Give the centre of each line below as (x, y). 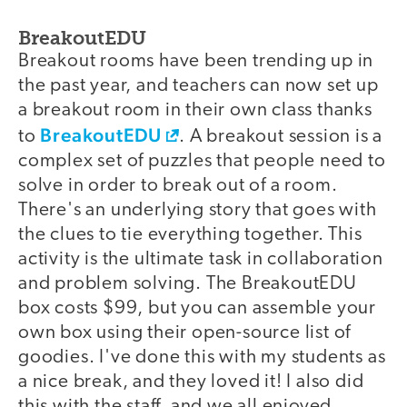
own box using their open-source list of (185, 333)
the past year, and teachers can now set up (199, 85)
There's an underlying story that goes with (198, 210)
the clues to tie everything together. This (190, 234)
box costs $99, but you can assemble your (197, 308)
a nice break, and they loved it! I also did (191, 382)
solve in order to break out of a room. (178, 185)
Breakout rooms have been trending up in (196, 61)
